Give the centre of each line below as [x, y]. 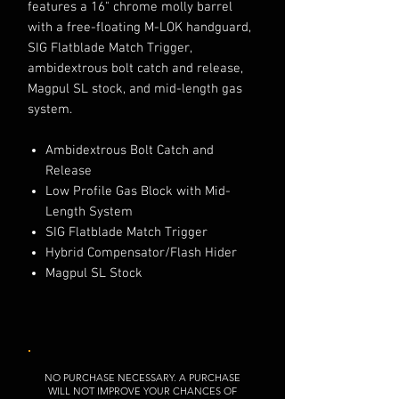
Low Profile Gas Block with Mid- [138, 192]
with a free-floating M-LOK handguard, [139, 28]
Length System [89, 212]
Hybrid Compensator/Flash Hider [141, 253]
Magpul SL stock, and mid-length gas [135, 90]
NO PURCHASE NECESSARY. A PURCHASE [142, 378]
